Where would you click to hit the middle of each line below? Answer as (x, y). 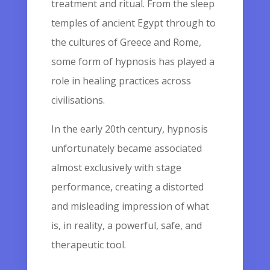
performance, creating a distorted (127, 187)
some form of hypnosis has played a (133, 61)
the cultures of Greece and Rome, (126, 42)
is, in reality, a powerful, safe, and (126, 225)
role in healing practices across (121, 81)
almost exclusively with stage (116, 168)
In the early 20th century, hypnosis (129, 129)
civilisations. (78, 100)
